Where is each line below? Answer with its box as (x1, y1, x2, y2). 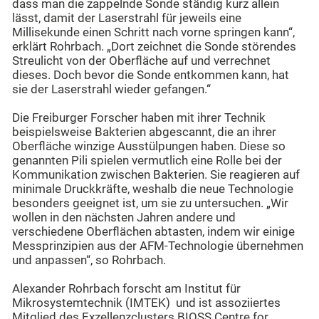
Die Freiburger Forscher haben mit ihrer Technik (12, 111, 266, 125)
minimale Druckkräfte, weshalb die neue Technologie (12, 182, 293, 197)
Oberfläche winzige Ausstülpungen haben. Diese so (12, 140, 286, 154)
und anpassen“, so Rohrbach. (12, 253, 166, 268)
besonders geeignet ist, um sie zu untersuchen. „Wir (12, 197, 288, 211)
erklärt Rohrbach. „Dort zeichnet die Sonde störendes (12, 40, 296, 54)
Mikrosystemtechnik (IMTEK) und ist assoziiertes (12, 296, 281, 310)
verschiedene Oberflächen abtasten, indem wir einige (12, 225, 295, 239)
